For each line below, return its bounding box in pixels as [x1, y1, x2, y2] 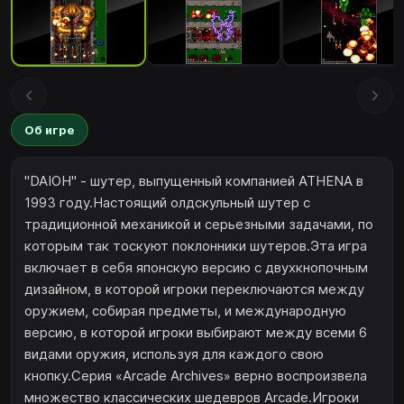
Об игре [24, 122, 75, 137]
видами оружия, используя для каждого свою [24, 345, 324, 363]
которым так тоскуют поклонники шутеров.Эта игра [24, 237, 367, 255]
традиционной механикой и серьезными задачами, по [24, 216, 373, 234]
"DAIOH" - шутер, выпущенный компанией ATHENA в [24, 172, 363, 190]
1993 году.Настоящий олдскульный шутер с [24, 194, 310, 212]
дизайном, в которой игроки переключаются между [24, 280, 364, 298]
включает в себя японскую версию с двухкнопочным [24, 259, 368, 277]
